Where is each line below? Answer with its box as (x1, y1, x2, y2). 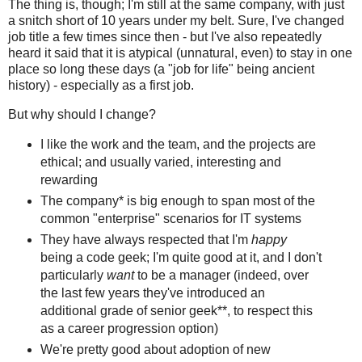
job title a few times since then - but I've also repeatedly (8, 30, 322, 44)
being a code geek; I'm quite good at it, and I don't (40, 250, 322, 264)
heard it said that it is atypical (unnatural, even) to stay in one (8, 46, 352, 61)
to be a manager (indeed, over (133, 267, 309, 282)
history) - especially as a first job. (8, 78, 194, 93)
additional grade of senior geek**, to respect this (40, 303, 313, 318)
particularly (40, 267, 107, 282)
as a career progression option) (40, 321, 218, 335)
